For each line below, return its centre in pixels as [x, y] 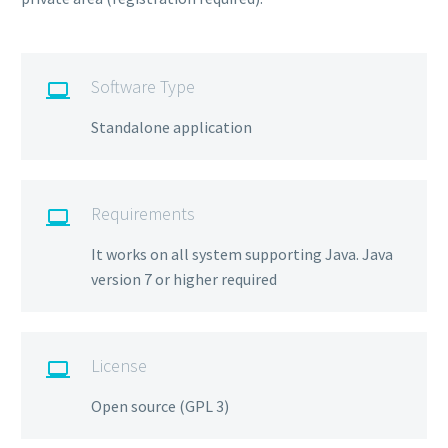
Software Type [143, 86]
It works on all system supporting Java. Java [242, 253]
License [119, 365]
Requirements [143, 213]
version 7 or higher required [184, 278]
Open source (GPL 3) [160, 405]
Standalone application [171, 126]
